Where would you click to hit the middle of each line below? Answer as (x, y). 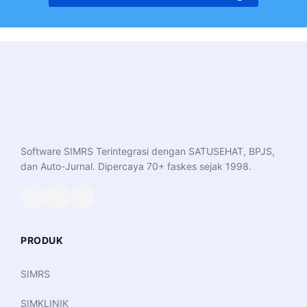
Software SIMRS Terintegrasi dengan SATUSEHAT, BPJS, (148, 151)
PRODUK (42, 240)
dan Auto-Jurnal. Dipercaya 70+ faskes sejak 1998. (136, 166)
